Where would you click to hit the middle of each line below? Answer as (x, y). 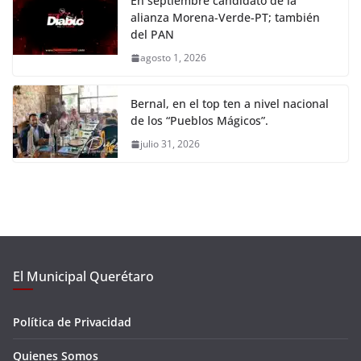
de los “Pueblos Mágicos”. (199, 121)
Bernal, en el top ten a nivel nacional (230, 104)
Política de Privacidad (72, 322)
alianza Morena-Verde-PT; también (225, 18)
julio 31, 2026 (170, 144)
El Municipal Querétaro (83, 277)
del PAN (152, 35)
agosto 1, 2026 (173, 58)
